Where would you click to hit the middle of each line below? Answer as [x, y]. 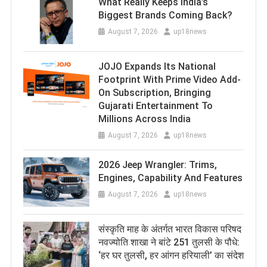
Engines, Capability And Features [170, 178]
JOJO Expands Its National [157, 66]
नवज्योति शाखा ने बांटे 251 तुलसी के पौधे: [169, 243]
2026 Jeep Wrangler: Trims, [157, 164]
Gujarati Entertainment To [155, 105]
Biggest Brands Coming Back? [165, 15]
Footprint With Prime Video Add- [169, 79]
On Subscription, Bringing [154, 92]
